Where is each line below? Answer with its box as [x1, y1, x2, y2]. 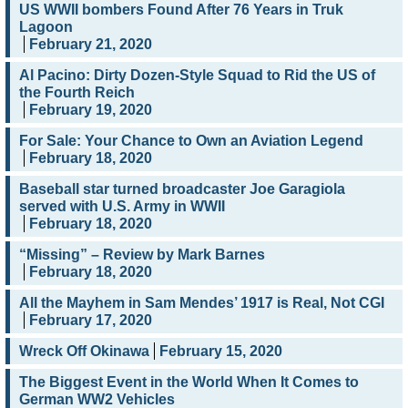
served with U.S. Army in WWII [19, 199, 225, 215]
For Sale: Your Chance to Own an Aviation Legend [19, 133, 363, 149]
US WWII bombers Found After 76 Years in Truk [19, 2, 343, 18]
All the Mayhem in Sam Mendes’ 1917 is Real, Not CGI [19, 295, 384, 311]
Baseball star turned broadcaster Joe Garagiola [19, 181, 345, 198]
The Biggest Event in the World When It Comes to [19, 374, 359, 391]
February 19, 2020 [29, 102, 152, 118]
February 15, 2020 [159, 343, 282, 360]
